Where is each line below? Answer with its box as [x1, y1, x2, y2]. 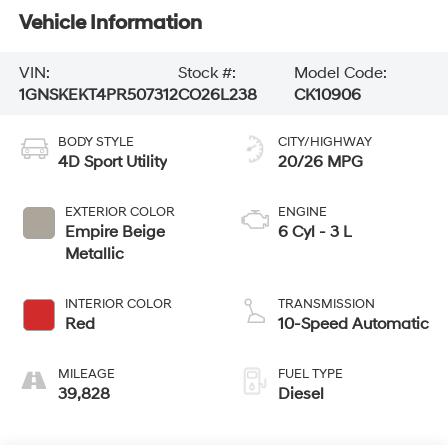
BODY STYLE [57, 134, 134, 151]
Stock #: [178, 62, 237, 83]
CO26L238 [178, 84, 258, 105]
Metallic [64, 244, 124, 265]
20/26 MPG [278, 152, 363, 173]
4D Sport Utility [57, 152, 167, 173]
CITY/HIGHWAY [278, 134, 372, 151]
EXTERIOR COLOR [64, 204, 175, 221]
